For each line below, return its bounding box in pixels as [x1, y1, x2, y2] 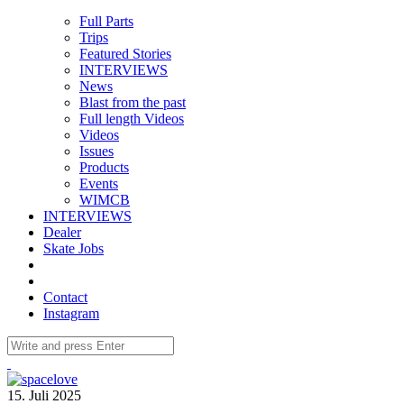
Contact [43, 289, 87, 305]
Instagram [43, 305, 99, 321]
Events [79, 175, 118, 191]
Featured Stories [79, 45, 171, 61]
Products [79, 159, 129, 175]
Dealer [43, 224, 81, 240]
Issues [79, 142, 114, 159]
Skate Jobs [43, 240, 104, 256]
